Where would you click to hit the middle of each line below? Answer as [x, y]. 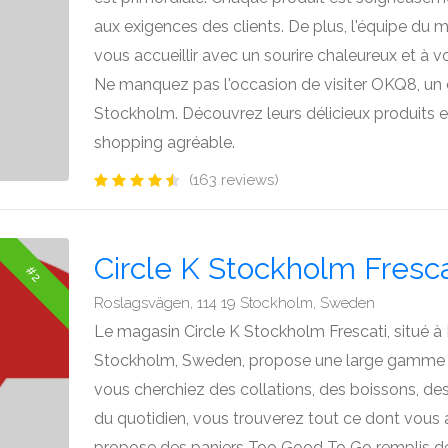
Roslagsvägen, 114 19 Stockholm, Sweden [234, 302]
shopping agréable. [164, 142]
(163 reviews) [234, 179]
